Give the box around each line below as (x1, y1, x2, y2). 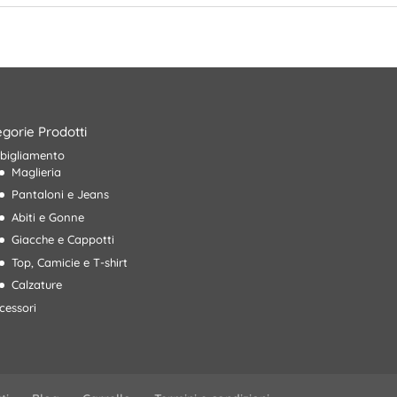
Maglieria (11, 164, 61, 179)
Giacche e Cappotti (11, 232, 114, 247)
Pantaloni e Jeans (11, 187, 109, 202)
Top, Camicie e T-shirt (11, 254, 128, 269)
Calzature (11, 277, 62, 292)
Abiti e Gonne (11, 209, 84, 224)
